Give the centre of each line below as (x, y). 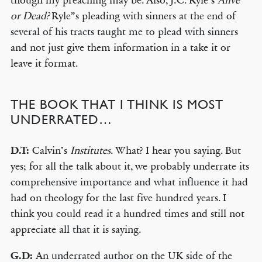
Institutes (90, 150)
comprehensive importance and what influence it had (129, 182)
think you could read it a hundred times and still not (127, 213)
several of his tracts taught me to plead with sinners (124, 32)
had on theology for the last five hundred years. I (118, 198)
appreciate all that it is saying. (76, 229)
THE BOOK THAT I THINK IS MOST (117, 104)
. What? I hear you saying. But (175, 150)
